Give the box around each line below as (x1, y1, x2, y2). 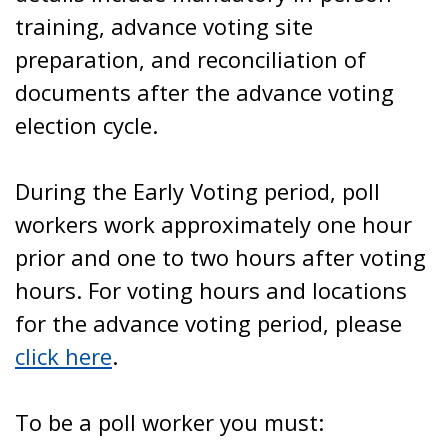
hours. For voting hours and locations (15, 275, 407, 305)
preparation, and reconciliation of (15, 44, 366, 74)
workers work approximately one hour (15, 209, 412, 239)
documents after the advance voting (15, 77, 394, 107)
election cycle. (15, 110, 158, 140)
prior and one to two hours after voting (15, 242, 426, 272)
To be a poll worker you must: (15, 407, 324, 437)
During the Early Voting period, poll (15, 176, 380, 206)
